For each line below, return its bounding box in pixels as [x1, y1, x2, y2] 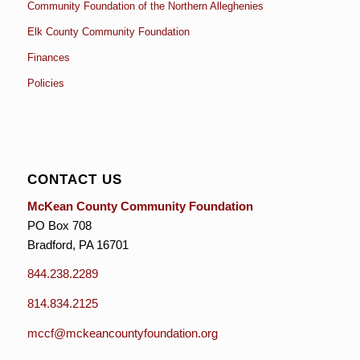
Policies [27, 76, 64, 89]
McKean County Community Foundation [27, 198, 253, 213]
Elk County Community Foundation [27, 25, 190, 38]
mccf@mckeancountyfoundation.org [27, 325, 218, 340]
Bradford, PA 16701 [27, 237, 129, 252]
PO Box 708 [27, 218, 92, 232]
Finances [27, 51, 70, 63]
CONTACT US [27, 171, 122, 186]
